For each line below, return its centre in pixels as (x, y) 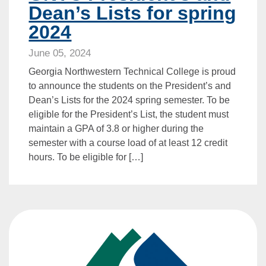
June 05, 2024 (60, 53)
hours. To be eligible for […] (86, 157)
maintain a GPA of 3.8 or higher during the (116, 129)
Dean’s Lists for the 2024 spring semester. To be (129, 100)
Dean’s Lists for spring (133, 13)
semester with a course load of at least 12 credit (128, 143)
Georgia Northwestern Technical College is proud (132, 72)
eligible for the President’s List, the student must (129, 115)
